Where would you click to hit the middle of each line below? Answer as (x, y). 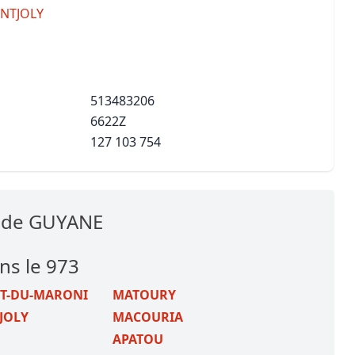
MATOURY (145, 295)
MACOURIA (148, 317)
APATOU (138, 339)
